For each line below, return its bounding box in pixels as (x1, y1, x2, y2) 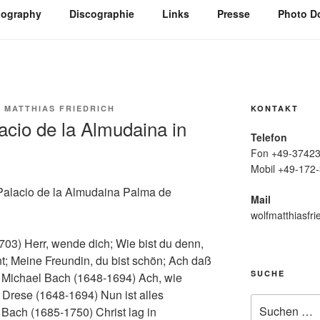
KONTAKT (250, 102, 299, 114)
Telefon (250, 129, 287, 144)
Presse (216, 6, 250, 21)
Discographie (69, 6, 134, 21)
